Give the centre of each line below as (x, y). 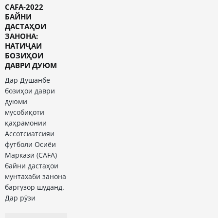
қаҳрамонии (26, 123)
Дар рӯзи (20, 198)
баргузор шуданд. (35, 187)
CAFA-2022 (24, 7)
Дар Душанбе (27, 80)
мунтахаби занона (36, 177)
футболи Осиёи (30, 145)
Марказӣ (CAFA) (31, 155)
